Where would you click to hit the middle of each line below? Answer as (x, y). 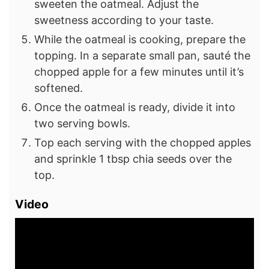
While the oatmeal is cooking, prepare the (140, 40)
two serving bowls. (82, 124)
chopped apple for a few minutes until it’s (139, 72)
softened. (59, 88)
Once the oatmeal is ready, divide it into (135, 107)
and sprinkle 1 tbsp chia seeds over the (133, 159)
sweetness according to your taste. (124, 20)
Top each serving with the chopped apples (143, 143)
